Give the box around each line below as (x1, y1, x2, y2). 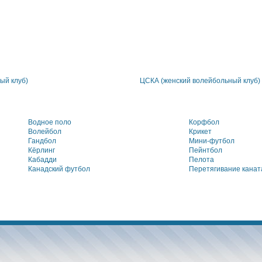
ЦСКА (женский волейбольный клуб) (139, 77, 260, 85)
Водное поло (28, 118, 71, 126)
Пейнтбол (189, 146, 222, 154)
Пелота (189, 156, 214, 164)
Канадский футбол (28, 165, 90, 173)
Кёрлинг (28, 146, 55, 154)
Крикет (189, 127, 212, 136)
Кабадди (28, 156, 57, 164)
